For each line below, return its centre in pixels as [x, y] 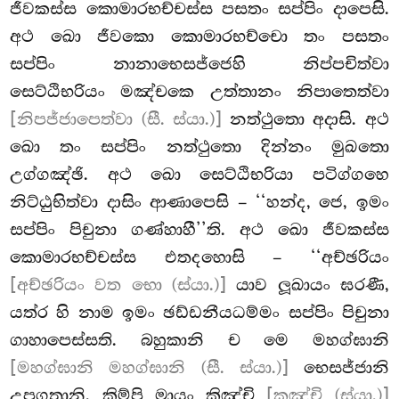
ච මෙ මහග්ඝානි [308, 341]
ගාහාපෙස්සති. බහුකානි [119, 341]
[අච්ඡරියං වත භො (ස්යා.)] [118, 285]
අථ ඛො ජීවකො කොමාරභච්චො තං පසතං [199, 37]
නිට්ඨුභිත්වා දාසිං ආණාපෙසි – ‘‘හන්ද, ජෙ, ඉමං [199, 203]
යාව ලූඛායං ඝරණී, [308, 285]
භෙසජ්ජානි [338, 368]
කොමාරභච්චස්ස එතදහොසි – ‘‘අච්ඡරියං [199, 258]
